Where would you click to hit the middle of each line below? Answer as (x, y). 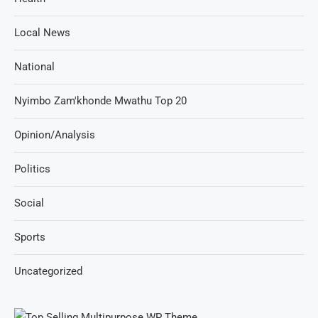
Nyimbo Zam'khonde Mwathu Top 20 (100, 101)
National (34, 67)
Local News (42, 33)
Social (29, 203)
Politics (32, 169)
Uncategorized (48, 271)
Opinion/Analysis (55, 135)
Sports (30, 237)
